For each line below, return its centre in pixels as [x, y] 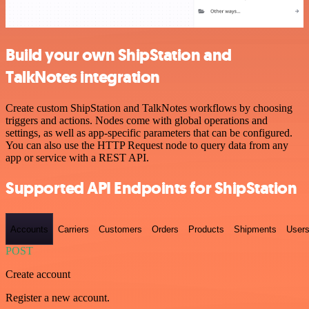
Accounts [29, 229]
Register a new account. [58, 298]
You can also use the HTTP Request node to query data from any [147, 145]
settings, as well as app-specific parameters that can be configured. [149, 132]
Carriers [73, 229]
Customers [120, 229]
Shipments [255, 229]
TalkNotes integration [83, 77]
